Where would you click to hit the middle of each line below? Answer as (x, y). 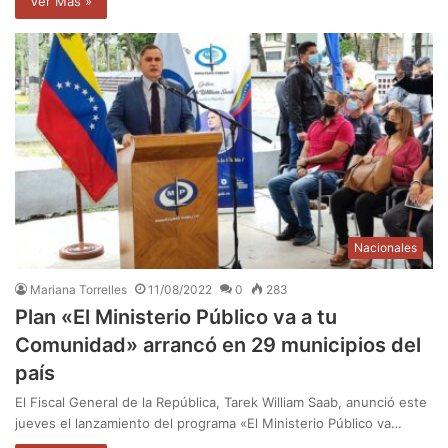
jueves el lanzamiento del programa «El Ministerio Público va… (208, 422)
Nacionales (385, 247)
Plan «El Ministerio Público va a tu (176, 316)
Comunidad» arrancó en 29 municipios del (218, 344)
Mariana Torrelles (78, 289)
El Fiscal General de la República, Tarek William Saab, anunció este (221, 401)
